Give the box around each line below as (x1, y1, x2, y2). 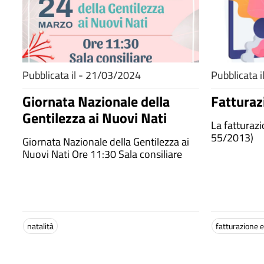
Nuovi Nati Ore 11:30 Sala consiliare (22, 146, 182, 162)
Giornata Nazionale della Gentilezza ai (22, 134, 189, 150)
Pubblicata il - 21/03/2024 (22, 67, 141, 83)
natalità (27, 220, 54, 232)
